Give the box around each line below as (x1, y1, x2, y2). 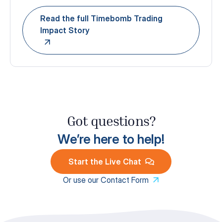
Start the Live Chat (68, 156, 141, 166)
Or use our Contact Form (62, 174, 149, 185)
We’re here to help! (57, 131, 165, 147)
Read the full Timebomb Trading (40, 13, 163, 23)
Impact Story (40, 25, 90, 35)
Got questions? (66, 116, 156, 129)
